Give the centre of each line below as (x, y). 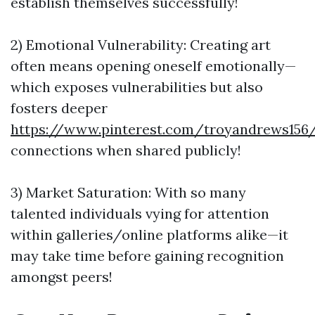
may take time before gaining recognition (147, 256)
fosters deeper (59, 108)
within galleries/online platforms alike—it (149, 234)
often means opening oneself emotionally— (153, 66)
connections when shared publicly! (126, 150)
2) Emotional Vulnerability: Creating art (141, 45)
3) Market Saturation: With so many (128, 192)
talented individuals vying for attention (140, 213)
